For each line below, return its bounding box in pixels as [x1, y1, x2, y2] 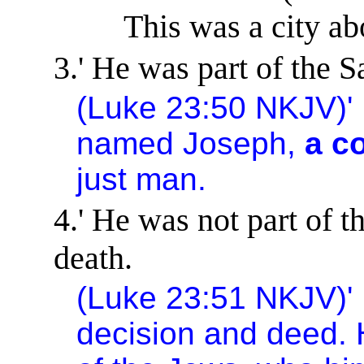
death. [53, 239, 132, 276]
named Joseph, [76, 125, 305, 161]
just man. [76, 161, 207, 197]
